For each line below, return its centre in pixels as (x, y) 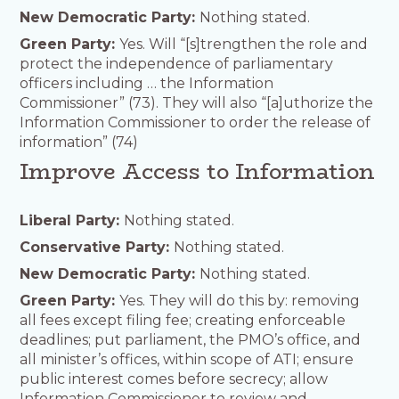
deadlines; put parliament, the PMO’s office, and (191, 339)
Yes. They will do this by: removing (240, 300)
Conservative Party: (97, 247)
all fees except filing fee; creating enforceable (183, 320)
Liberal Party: (72, 220)
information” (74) (79, 142)
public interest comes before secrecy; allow (174, 379)
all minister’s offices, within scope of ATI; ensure (187, 359)
